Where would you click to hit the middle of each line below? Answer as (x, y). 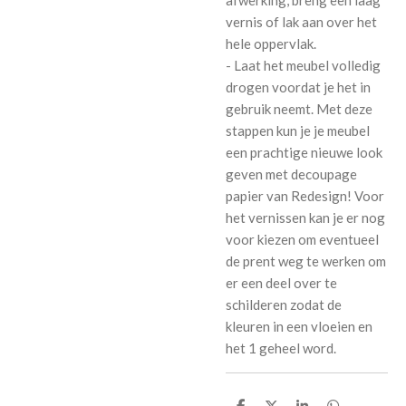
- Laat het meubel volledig (303, 66)
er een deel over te (281, 283)
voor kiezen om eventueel (302, 240)
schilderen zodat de (284, 305)
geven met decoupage (291, 174)
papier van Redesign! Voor (305, 196)
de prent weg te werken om (306, 261)
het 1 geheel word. (281, 348)
